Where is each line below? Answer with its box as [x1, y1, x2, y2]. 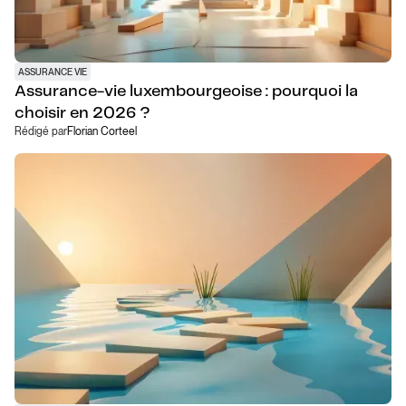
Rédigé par [14, 125, 67, 139]
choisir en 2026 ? [14, 105, 150, 122]
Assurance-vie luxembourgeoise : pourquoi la [14, 83, 358, 101]
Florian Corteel [67, 125, 137, 139]
